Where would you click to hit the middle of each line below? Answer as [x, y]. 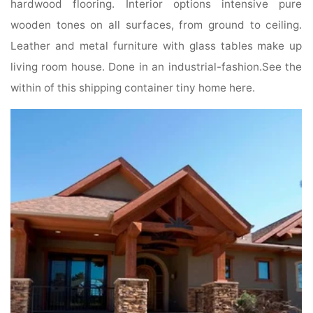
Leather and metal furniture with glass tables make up [156, 45]
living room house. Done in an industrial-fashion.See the [156, 66]
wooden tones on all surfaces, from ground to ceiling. [156, 24]
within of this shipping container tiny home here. [133, 87]
